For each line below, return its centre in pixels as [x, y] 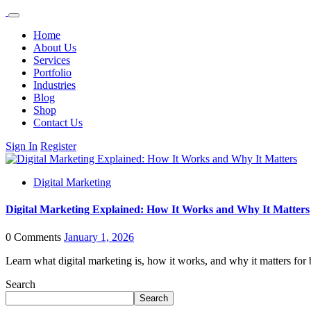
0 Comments [33, 237]
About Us [55, 48]
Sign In [22, 146]
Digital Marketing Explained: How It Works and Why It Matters [158, 210]
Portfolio [52, 73]
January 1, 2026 [99, 237]
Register [58, 146]
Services [52, 60]
